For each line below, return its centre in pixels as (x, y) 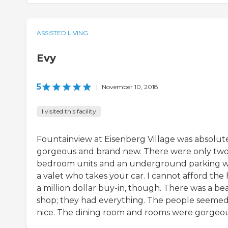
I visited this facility (69, 111)
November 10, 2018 (130, 87)
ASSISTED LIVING (62, 33)
